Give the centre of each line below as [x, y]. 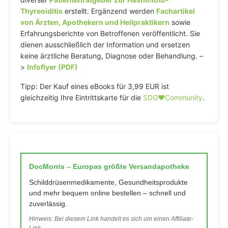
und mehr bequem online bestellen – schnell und [107, 193]
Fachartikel [176, 11]
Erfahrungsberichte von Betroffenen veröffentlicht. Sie [110, 33]
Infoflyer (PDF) [52, 67]
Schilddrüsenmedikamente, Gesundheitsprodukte [108, 182]
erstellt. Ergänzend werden [109, 11]
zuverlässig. [48, 204]
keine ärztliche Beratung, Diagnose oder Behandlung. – [112, 55]
